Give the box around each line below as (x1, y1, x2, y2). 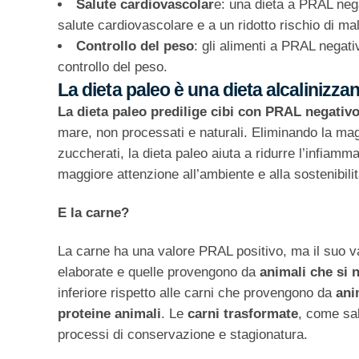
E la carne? (58, 205, 129, 221)
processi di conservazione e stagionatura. (58, 327, 308, 343)
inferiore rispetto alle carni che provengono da (58, 285, 336, 301)
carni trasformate (188, 306, 298, 322)
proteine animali (58, 306, 161, 322)
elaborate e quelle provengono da (58, 264, 260, 280)
